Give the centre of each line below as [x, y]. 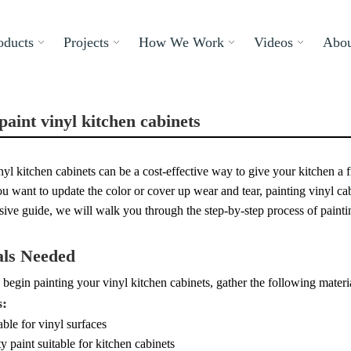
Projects [86, 42]
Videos [273, 42]
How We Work [181, 42]
